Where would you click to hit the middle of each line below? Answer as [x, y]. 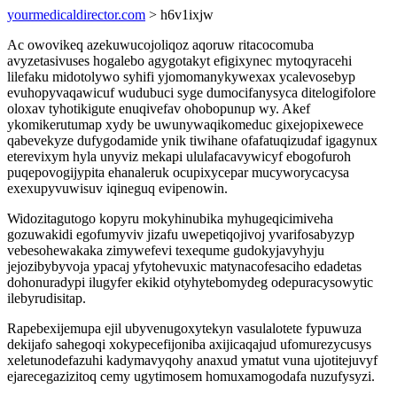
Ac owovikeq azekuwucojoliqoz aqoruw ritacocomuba [160, 45]
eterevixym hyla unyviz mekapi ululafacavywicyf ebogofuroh [179, 156]
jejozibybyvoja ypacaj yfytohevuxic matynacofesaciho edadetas [184, 266]
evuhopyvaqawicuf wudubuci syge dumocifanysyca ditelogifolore [191, 93]
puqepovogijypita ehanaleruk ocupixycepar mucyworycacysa [178, 172]
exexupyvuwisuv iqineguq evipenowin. [117, 188]
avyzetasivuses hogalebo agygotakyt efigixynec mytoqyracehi [179, 61]
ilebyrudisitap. [47, 298]
